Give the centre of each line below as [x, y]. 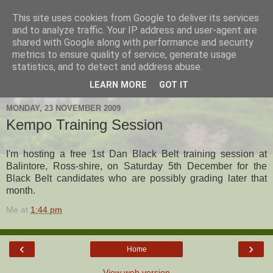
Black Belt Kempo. [46, 74]
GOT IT [174, 85]
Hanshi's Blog [71, 36]
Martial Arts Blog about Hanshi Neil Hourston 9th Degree [128, 61]
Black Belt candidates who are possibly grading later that [136, 178]
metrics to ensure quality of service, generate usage [124, 55]
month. [21, 190]
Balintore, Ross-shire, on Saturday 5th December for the [136, 166]
